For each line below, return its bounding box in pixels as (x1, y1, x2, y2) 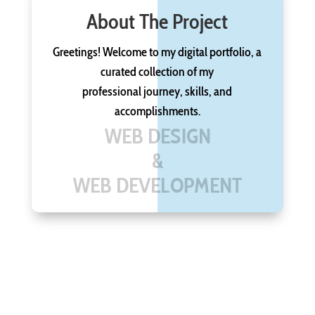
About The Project (86, 8, 229, 34)
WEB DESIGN (104, 122, 211, 148)
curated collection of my (101, 63, 214, 79)
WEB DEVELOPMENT (72, 172, 243, 198)
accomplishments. (114, 103, 200, 119)
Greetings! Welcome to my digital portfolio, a (53, 44, 262, 60)
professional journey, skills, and (82, 83, 233, 99)
